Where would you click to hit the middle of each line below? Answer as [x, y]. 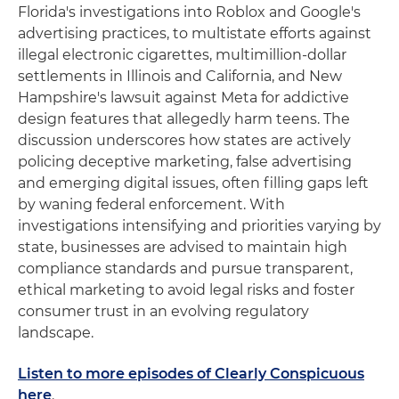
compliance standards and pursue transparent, [185, 268]
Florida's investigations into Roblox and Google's [189, 12]
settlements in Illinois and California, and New [180, 76]
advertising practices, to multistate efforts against [195, 33]
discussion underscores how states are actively [184, 140]
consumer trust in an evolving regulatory [163, 311]
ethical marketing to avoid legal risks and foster [186, 289]
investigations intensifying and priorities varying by [199, 225]
